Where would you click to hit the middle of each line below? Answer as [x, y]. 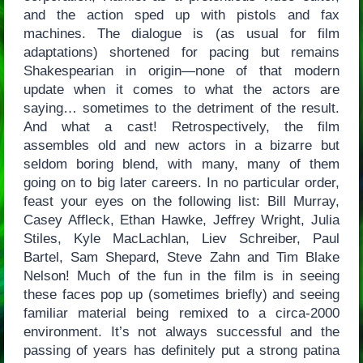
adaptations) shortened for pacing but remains [181, 52]
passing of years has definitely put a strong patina [181, 350]
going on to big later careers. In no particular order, [181, 182]
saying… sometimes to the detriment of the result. [181, 108]
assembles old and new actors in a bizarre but [181, 145]
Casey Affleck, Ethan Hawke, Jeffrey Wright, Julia [181, 220]
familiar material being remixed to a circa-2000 [181, 313]
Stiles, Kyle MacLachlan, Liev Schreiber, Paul [181, 238]
